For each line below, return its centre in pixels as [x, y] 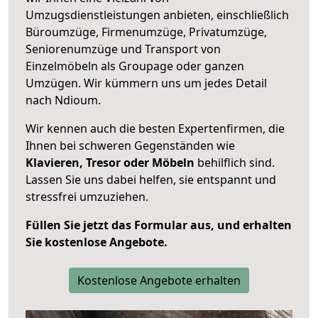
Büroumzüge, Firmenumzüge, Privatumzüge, [146, 32]
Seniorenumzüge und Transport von [123, 49]
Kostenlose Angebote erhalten [159, 280]
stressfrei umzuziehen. [87, 196]
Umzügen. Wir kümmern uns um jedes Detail [146, 83]
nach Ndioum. [63, 100]
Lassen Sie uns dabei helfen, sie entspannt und [151, 179]
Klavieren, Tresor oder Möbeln [110, 162]
